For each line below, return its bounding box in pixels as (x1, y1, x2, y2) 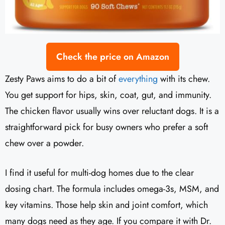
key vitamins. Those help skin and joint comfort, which (5, 198, 208, 212)
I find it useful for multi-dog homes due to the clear (5, 166, 194, 180)
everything (119, 72, 158, 86)
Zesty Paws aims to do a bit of (5, 72, 119, 86)
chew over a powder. (5, 137, 84, 150)
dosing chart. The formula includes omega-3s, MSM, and (5, 182, 219, 196)
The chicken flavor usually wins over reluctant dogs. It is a (5, 104, 219, 118)
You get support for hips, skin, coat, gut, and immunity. (5, 88, 211, 102)
